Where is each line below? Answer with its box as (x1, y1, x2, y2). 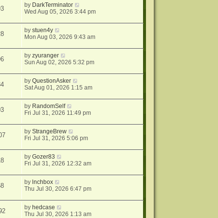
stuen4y (32, 27, 54, 34)
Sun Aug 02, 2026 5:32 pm (24, 59, 95, 66)
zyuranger (32, 52, 59, 59)
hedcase (32, 204, 55, 211)
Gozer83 (32, 153, 55, 161)
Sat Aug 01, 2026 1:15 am (24, 84, 93, 91)
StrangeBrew (32, 128, 67, 135)
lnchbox (32, 179, 54, 186)
